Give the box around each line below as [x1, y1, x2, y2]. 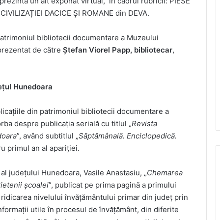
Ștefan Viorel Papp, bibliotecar [63, 45, 172, 55]
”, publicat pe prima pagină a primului [49, 180, 176, 190]
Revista [132, 118, 157, 128]
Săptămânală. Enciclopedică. [79, 131, 177, 140]
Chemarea [147, 167, 183, 177]
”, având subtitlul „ [17, 131, 79, 140]
